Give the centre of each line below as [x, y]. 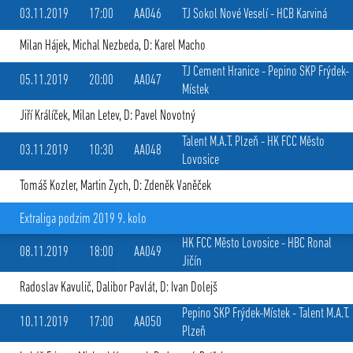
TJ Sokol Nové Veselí [225, 15]
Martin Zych [104, 186]
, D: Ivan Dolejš [186, 288]
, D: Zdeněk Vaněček [170, 186]
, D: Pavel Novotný [157, 116]
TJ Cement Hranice [221, 72]
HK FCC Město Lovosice [230, 244]
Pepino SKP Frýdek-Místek [236, 314]
